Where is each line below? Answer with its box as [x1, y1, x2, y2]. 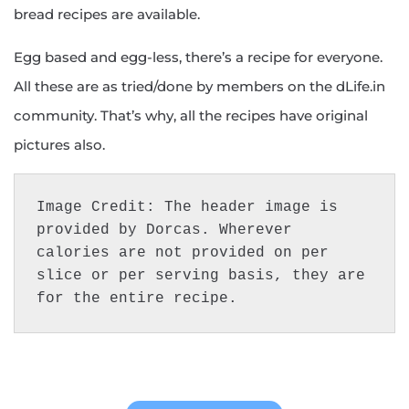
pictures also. [14, 136, 105, 154]
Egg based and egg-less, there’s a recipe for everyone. [14, 48, 383, 67]
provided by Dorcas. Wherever [37, 222, 292, 239]
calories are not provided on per [37, 245, 329, 262]
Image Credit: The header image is [37, 199, 338, 216]
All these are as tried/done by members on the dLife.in [14, 78, 385, 96]
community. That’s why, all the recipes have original [14, 107, 368, 125]
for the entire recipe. [37, 290, 237, 308]
